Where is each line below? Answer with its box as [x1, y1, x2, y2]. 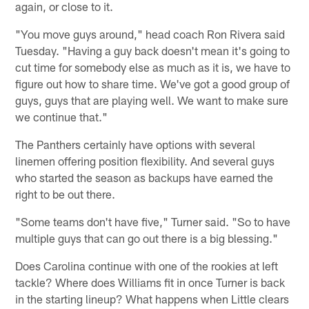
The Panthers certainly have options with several [15, 137, 256, 151]
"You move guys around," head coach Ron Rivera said [15, 26, 286, 41]
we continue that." [15, 109, 108, 123]
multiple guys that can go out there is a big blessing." [15, 230, 279, 245]
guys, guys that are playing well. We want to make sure [15, 92, 289, 107]
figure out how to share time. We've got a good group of [15, 76, 290, 90]
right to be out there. [15, 186, 116, 201]
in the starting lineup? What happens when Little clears [15, 291, 290, 306]
